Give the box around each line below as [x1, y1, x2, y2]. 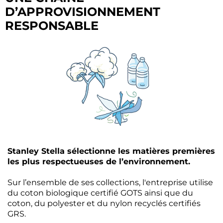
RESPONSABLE [5, 18, 99, 33]
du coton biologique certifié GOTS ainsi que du [7, 188, 193, 198]
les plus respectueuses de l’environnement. [7, 157, 190, 167]
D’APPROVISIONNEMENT [5, 4, 160, 19]
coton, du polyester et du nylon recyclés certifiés [7, 199, 201, 209]
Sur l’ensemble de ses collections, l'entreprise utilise [7, 178, 213, 188]
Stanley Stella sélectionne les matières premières [7, 146, 215, 156]
